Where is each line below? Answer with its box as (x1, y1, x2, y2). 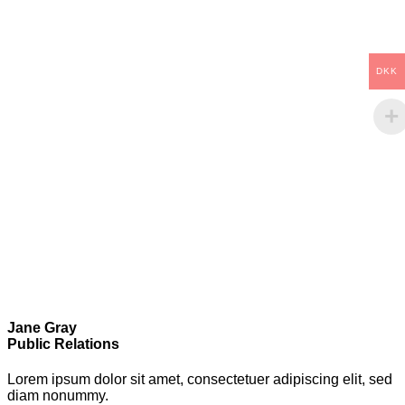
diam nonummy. (7, 387, 108, 403)
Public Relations (7, 335, 119, 352)
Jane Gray (7, 319, 77, 335)
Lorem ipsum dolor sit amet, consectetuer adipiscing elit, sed (7, 371, 392, 387)
